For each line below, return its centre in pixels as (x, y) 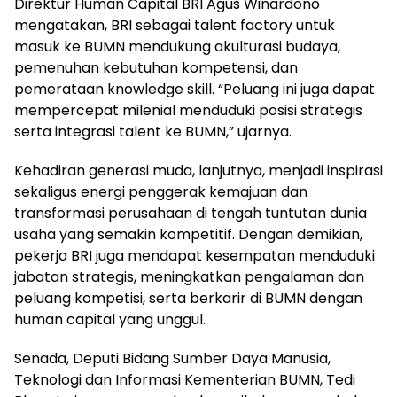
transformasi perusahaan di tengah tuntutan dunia (191, 213)
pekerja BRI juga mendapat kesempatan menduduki (195, 255)
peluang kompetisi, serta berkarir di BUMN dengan (188, 298)
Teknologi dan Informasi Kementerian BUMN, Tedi (185, 379)
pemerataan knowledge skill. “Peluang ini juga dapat (195, 89)
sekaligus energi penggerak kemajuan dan (161, 191)
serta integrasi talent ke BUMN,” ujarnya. (153, 131)
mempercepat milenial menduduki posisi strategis (188, 110)
